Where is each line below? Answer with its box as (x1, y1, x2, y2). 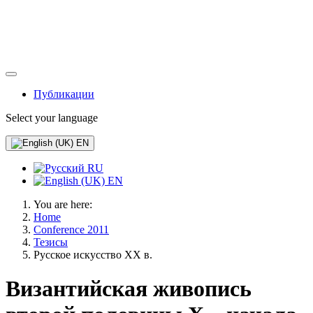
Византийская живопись (6, 276, 252, 302)
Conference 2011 (34, 224, 109, 235)
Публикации (34, 88, 94, 100)
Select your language (6, 112, 98, 124)
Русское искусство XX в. (34, 249, 152, 261)
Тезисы (34, 236, 68, 248)
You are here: (34, 198, 98, 210)
